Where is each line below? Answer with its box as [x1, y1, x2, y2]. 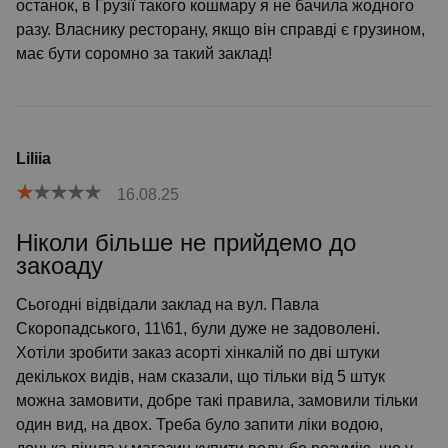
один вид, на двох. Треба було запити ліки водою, [16, 416, 383, 433]
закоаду [16, 252, 103, 279]
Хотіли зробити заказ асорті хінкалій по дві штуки [16, 344, 380, 361]
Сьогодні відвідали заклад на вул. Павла [16, 296, 319, 313]
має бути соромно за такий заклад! [16, 45, 272, 62]
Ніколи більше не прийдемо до [16, 229, 356, 256]
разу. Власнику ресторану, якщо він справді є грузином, [16, 21, 425, 38]
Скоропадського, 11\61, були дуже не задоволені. [16, 320, 380, 337]
